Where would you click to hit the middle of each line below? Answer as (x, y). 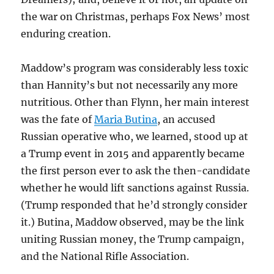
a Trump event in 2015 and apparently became (133, 154)
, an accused (187, 120)
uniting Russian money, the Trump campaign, (133, 239)
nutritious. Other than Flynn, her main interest (135, 102)
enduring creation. (66, 34)
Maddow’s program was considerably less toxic (135, 68)
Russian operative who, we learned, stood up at (135, 137)
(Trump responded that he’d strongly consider (134, 205)
